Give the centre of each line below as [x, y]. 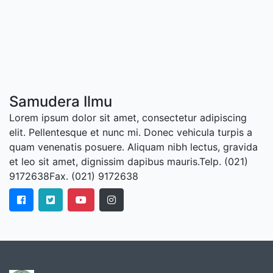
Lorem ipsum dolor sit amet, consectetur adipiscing [128, 118]
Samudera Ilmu [61, 102]
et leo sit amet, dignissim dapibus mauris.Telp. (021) [129, 162]
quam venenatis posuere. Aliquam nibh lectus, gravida [133, 147]
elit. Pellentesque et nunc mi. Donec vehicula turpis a [131, 133]
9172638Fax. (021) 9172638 [75, 176]
